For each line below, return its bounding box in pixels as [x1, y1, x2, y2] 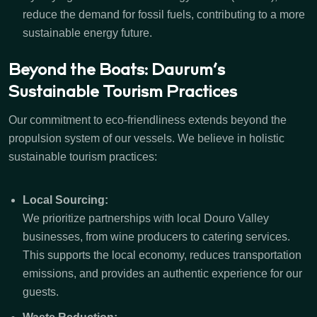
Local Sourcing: [23, 194, 108, 207]
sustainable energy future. [23, 27, 152, 40]
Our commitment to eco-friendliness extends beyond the [8, 114, 287, 127]
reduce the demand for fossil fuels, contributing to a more [23, 8, 305, 21]
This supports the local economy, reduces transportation [23, 249, 301, 262]
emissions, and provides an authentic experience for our [23, 267, 302, 280]
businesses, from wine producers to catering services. [23, 231, 290, 243]
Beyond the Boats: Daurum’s [8, 60, 225, 83]
